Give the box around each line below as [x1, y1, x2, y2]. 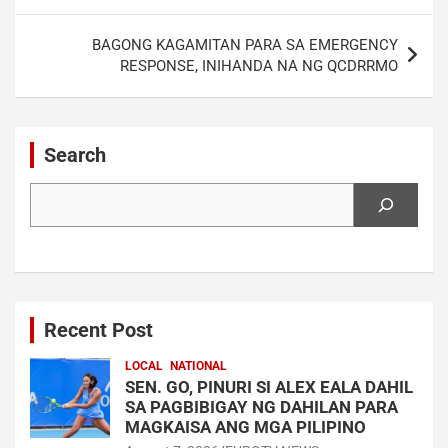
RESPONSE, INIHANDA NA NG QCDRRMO [120, 56, 398, 75]
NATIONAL [170, 358, 227, 373]
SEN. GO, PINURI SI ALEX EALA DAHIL [125, 376, 413, 397]
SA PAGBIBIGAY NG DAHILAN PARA [125, 396, 398, 417]
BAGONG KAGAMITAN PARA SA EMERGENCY [92, 35, 398, 54]
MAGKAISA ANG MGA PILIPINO [125, 416, 366, 437]
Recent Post [44, 317, 153, 342]
